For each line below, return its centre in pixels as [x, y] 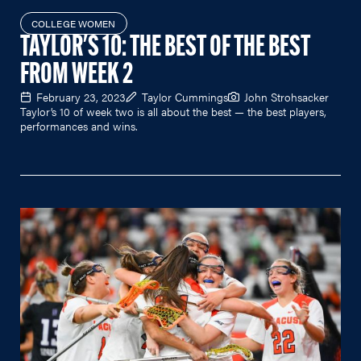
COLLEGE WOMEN [74, 23]
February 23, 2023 [81, 96]
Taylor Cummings [185, 96]
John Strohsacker [286, 96]
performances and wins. [79, 125]
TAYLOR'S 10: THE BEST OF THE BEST [165, 48]
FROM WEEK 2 [77, 75]
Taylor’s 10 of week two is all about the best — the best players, [173, 111]
